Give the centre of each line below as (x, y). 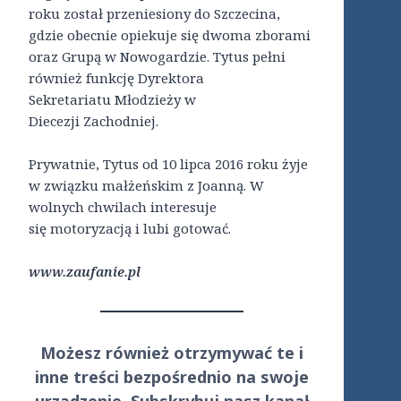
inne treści (79, 377)
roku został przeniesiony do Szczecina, (154, 14)
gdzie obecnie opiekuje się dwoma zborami (170, 35)
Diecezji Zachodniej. (94, 121)
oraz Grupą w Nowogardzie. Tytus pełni (157, 57)
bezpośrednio (177, 377)
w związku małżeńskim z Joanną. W (146, 186)
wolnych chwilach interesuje (123, 207)
